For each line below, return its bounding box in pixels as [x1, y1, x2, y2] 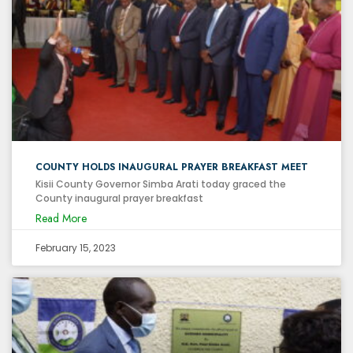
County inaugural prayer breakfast [35, 191, 203, 205]
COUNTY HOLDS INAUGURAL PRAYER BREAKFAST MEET [35, 159, 308, 174]
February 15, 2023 [35, 240, 116, 255]
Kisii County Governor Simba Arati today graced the [35, 176, 286, 191]
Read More [35, 210, 87, 226]
